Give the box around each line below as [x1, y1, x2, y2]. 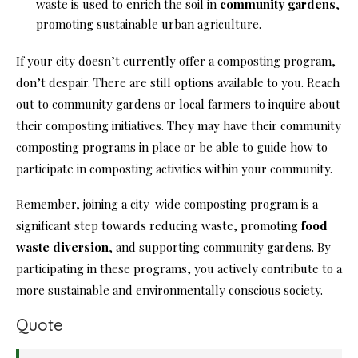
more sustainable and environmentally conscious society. [16, 282, 323, 299]
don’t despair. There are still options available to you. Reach [16, 74, 340, 91]
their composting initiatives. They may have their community [16, 117, 341, 134]
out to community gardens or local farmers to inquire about [16, 96, 340, 113]
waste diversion [16, 239, 109, 256]
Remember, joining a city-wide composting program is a [16, 196, 318, 213]
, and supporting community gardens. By [109, 239, 331, 256]
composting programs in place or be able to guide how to [16, 139, 328, 156]
